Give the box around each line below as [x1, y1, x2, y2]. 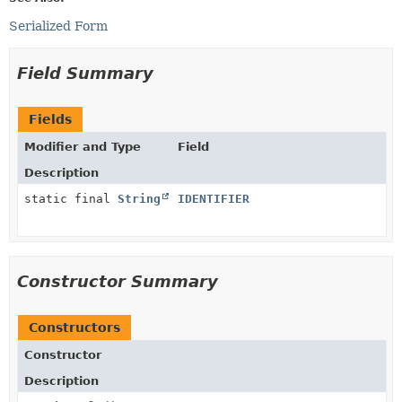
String [118, 191, 161, 205]
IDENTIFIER [178, 191, 249, 205]
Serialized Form [9, 18, 108, 33]
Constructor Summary [17, 271, 218, 291]
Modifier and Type [24, 139, 141, 153]
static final [24, 191, 118, 205]
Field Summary [17, 63, 153, 83]
